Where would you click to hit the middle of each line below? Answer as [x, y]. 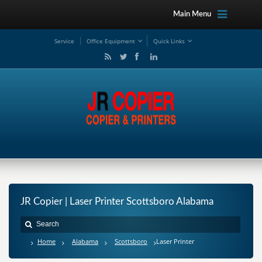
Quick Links [169, 41]
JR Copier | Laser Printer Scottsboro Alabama [117, 201]
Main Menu [192, 14]
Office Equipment [111, 41]
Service [64, 41]
